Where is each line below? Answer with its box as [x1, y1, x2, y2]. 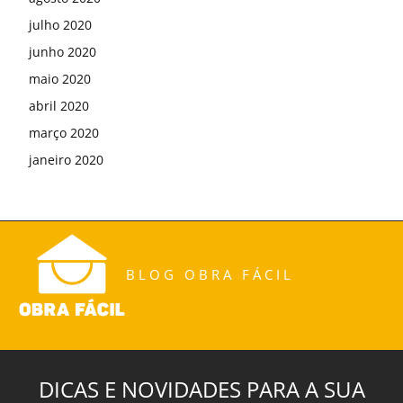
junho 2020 [29, 42, 96, 60]
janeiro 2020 [29, 150, 103, 168]
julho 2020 [29, 15, 92, 33]
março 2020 [29, 123, 99, 141]
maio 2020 [29, 69, 91, 87]
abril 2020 [29, 96, 89, 114]
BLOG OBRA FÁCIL [126, 265, 294, 284]
